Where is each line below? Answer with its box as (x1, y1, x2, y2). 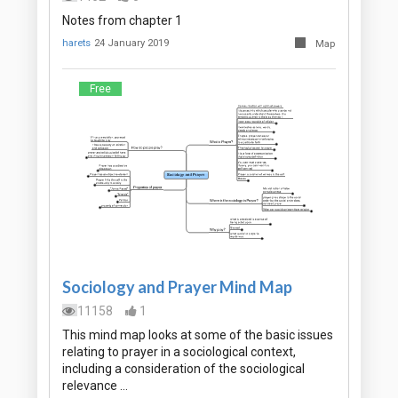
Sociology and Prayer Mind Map (62, 277, 292, 298)
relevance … (62, 378, 128, 394)
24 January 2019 (94, 37, 170, 50)
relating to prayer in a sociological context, (62, 345, 296, 360)
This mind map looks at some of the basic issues (62, 328, 333, 343)
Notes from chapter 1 (62, 13, 182, 28)
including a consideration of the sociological (62, 362, 305, 377)
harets (62, 37, 91, 50)
